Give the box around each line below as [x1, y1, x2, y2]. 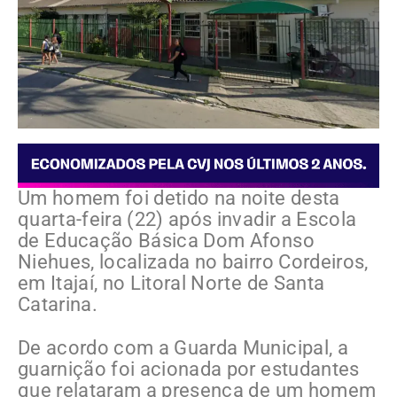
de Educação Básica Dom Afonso [18, 229, 315, 252]
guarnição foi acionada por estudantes [18, 357, 360, 380]
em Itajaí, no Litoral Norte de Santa [18, 271, 325, 294]
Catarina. [18, 292, 98, 315]
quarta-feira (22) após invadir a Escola [18, 207, 357, 230]
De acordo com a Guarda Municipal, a [18, 336, 348, 359]
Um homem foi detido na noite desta [18, 186, 340, 209]
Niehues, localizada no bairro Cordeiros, [18, 250, 369, 273]
